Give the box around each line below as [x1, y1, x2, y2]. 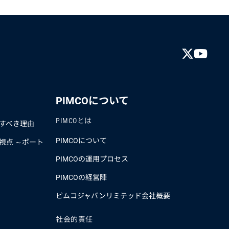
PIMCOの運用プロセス [56, 155, 128, 163]
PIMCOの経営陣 [56, 173, 107, 181]
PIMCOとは [56, 117, 92, 125]
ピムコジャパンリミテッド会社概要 [56, 192, 170, 200]
